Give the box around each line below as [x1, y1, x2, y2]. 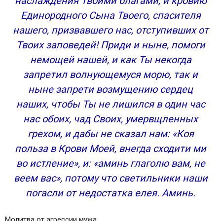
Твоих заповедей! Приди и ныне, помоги [16, 39, 205, 51]
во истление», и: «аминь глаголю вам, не [16, 157, 205, 169]
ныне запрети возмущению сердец [28, 83, 193, 95]
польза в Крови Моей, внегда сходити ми [15, 143, 206, 154]
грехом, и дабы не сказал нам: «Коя [27, 128, 194, 140]
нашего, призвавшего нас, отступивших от [12, 24, 209, 36]
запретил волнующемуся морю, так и [23, 69, 198, 80]
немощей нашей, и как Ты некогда [30, 54, 191, 66]
